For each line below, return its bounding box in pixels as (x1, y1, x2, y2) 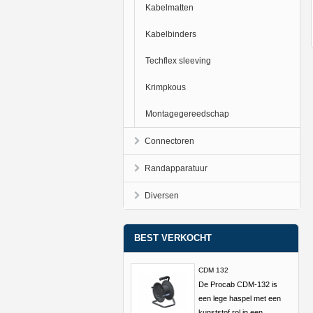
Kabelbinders (145, 29, 196, 39)
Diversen (144, 191, 179, 201)
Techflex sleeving (145, 56, 211, 66)
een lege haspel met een (198, 294, 281, 303)
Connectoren (144, 136, 194, 146)
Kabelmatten (145, 3, 194, 13)
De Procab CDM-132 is (198, 280, 277, 289)
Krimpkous (145, 82, 186, 92)
